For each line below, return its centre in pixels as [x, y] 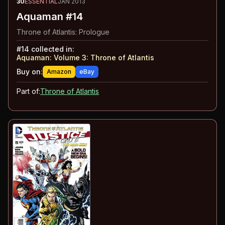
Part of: [28, 91]
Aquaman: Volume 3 [51, 58]
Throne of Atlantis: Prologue [63, 32]
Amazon [59, 72]
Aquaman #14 [50, 17]
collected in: [52, 49]
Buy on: [30, 72]
